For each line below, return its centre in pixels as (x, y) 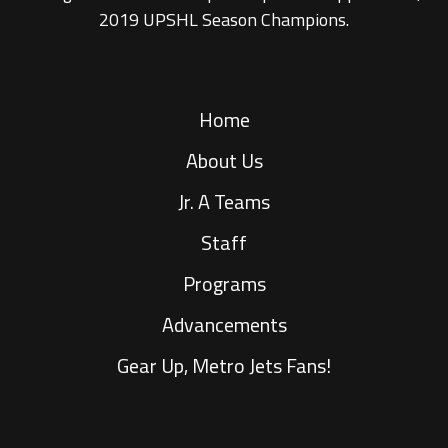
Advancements (224, 325)
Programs (224, 284)
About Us (224, 161)
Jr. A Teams (224, 202)
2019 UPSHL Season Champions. (224, 20)
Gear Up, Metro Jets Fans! (224, 366)
